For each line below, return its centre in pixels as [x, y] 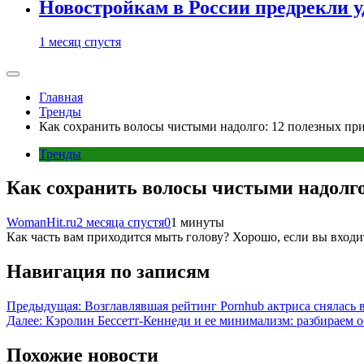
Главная [61, 97]
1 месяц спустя [80, 41]
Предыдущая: [44, 306]
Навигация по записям [108, 272]
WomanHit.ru [41, 223]
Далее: [24, 321]
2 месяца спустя [120, 223]
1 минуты [197, 223]
